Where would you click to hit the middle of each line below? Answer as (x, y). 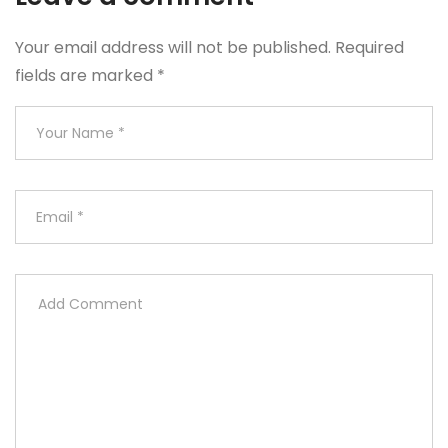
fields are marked (86, 75)
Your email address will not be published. (173, 47)
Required (369, 47)
